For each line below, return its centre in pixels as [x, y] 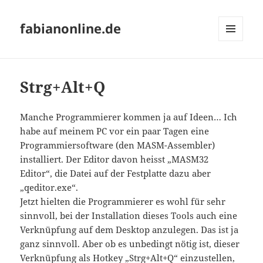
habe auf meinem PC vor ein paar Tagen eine [115, 131]
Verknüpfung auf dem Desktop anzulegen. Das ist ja [129, 230]
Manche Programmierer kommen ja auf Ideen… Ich [129, 117]
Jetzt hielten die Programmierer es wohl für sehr [123, 202]
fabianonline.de [71, 28]
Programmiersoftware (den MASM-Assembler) [118, 145]
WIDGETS [235, 66]
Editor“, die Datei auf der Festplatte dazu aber [116, 173]
